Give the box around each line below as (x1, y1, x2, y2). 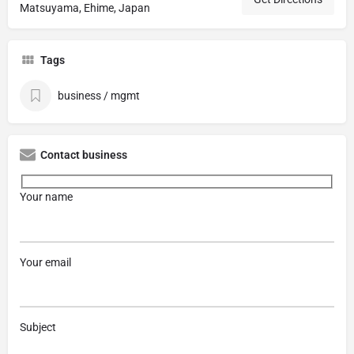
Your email (20, 255, 71, 269)
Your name (20, 190, 73, 204)
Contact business (40, 149, 127, 162)
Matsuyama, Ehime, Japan (20, 2, 150, 15)
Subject (20, 321, 56, 334)
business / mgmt (58, 89, 140, 103)
